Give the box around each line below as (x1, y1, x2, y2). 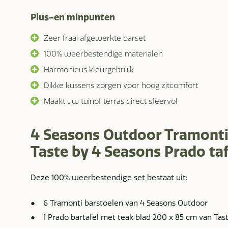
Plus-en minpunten (31, 11, 115, 23)
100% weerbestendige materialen (44, 48, 163, 59)
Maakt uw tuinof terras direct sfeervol (44, 96, 178, 106)
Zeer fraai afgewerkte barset (44, 33, 146, 43)
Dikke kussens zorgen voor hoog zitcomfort (44, 80, 198, 90)
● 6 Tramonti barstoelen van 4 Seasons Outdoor (31, 198, 208, 208)
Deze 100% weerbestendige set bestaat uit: (31, 172, 187, 182)
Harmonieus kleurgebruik (44, 64, 134, 74)
